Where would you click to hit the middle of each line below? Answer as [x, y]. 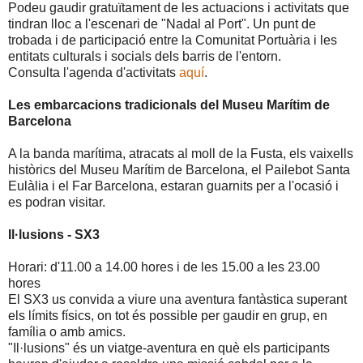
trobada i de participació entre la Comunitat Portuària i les [173, 41]
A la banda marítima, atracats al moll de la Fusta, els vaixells [181, 154]
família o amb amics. [67, 332]
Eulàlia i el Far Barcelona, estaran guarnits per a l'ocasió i [173, 186]
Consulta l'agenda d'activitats [94, 73]
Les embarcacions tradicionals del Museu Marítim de [169, 105]
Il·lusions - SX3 [54, 235]
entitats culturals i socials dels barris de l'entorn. [145, 57]
